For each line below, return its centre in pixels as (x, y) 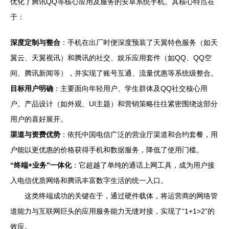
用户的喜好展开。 (39, 119)
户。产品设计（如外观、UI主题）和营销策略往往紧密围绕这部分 (114, 104)
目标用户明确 (32, 88)
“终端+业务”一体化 (41, 165)
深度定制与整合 (35, 42)
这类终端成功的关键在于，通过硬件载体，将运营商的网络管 (121, 196)
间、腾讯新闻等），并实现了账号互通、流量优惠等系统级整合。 (114, 73)
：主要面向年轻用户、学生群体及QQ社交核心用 (130, 88)
